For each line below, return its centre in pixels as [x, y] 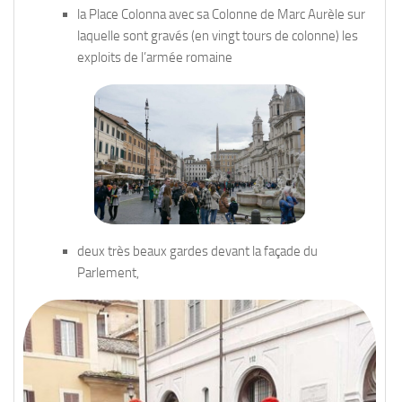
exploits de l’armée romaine [155, 57]
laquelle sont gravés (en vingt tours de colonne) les [218, 35]
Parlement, [108, 272]
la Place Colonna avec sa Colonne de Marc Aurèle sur [221, 14]
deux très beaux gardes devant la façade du [197, 251]
